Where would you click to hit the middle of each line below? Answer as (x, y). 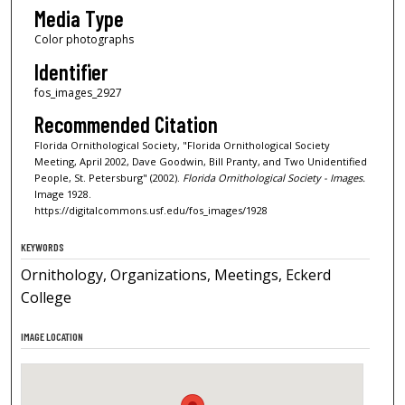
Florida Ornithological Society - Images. (273, 178)
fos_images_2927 (78, 92)
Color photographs (84, 40)
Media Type (79, 19)
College (47, 297)
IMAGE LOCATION (52, 336)
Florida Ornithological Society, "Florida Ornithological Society (182, 146)
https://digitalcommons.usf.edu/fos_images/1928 (151, 211)
